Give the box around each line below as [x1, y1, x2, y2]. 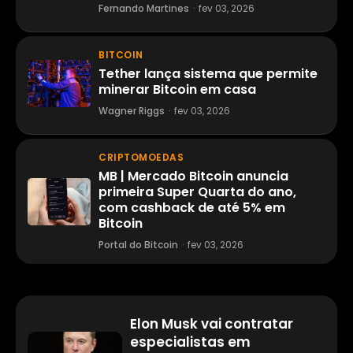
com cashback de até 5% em [98, 199, 285, 217]
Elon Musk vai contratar [130, 314, 293, 334]
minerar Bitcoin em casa [98, 80, 256, 99]
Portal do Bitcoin [98, 238, 178, 252]
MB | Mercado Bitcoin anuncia [98, 167, 288, 186]
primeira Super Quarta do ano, [98, 183, 296, 202]
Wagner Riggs [98, 104, 165, 118]
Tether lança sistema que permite [98, 65, 318, 84]
